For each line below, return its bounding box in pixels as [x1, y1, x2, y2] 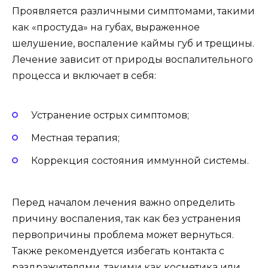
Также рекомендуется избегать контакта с [12, 245, 224, 257]
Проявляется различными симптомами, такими [12, 5, 255, 17]
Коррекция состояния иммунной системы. [31, 155, 249, 167]
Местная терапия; [31, 132, 120, 144]
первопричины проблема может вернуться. [12, 229, 234, 241]
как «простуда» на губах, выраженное [12, 22, 200, 33]
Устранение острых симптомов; [31, 109, 189, 121]
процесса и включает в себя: [12, 70, 156, 82]
